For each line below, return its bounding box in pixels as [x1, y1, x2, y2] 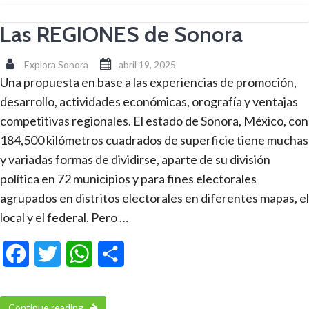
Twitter [61, 247, 97, 261]
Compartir [124, 247, 174, 261]
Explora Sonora [24, 58, 88, 70]
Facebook [29, 247, 77, 261]
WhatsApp [92, 247, 143, 261]
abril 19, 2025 [119, 58, 176, 70]
